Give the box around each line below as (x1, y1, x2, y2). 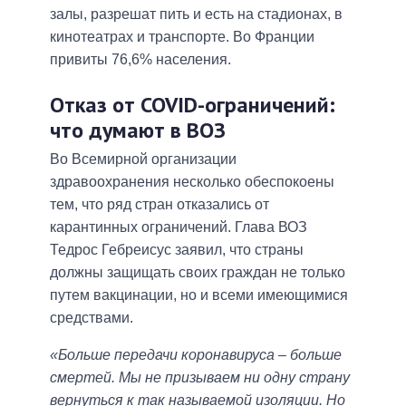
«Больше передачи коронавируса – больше (50, 346, 342, 362)
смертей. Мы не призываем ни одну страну (50, 369, 350, 385)
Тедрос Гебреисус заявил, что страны (50, 241, 304, 257)
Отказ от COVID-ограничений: (50, 91, 335, 120)
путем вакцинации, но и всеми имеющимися (50, 286, 348, 303)
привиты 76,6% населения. (50, 52, 231, 68)
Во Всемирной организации (50, 150, 237, 167)
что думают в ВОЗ (50, 116, 226, 145)
